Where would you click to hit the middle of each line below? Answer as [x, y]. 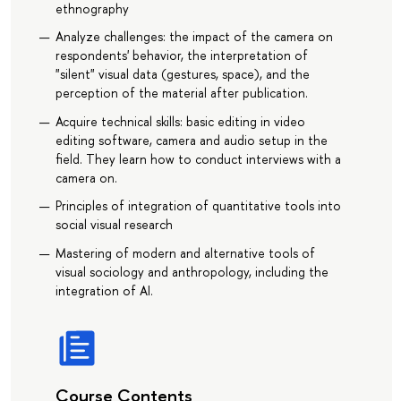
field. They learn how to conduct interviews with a [198, 158]
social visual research [114, 225]
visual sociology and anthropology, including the [192, 271]
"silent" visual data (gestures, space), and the [182, 74]
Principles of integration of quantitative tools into [198, 206]
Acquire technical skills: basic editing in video [180, 121]
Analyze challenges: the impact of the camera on [194, 37]
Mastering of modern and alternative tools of [185, 252]
